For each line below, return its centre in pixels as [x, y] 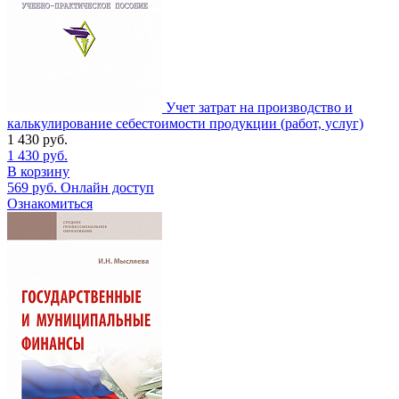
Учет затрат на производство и [259, 107]
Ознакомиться [50, 203]
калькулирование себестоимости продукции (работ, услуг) [185, 123]
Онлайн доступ [107, 187]
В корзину [38, 171]
